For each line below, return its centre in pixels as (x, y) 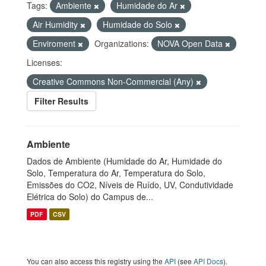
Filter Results (61, 101)
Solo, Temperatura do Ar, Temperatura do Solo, (116, 173)
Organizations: (122, 43)
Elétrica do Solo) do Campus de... (90, 197)
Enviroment (55, 43)
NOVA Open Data (191, 43)
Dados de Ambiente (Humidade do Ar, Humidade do (124, 161)
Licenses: (45, 62)
